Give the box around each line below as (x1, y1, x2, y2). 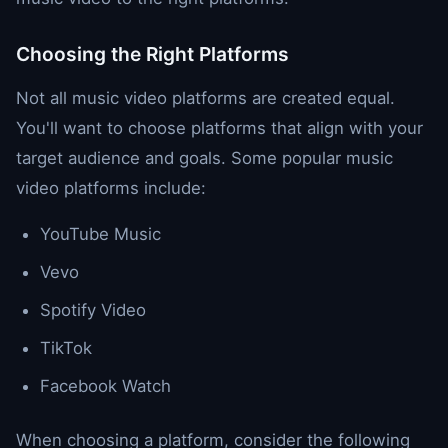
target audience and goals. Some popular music (16, 147, 393, 168)
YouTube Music (40, 223, 161, 244)
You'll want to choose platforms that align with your (16, 117, 423, 138)
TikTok (40, 337, 92, 358)
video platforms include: (16, 177, 206, 198)
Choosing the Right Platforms (16, 41, 289, 66)
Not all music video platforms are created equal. (16, 87, 395, 108)
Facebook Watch (40, 375, 171, 396)
